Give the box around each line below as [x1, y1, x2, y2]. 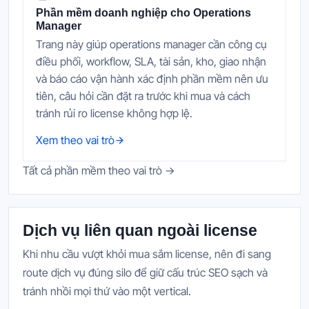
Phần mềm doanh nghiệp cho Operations [36, 7, 251, 19]
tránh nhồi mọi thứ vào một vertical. [23, 284, 191, 299]
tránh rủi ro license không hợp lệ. [36, 106, 192, 121]
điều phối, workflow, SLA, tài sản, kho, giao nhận [36, 54, 266, 69]
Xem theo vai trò [36, 133, 114, 148]
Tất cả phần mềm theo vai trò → [23, 163, 175, 178]
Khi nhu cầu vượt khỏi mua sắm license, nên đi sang [23, 247, 271, 261]
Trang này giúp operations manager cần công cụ [36, 37, 267, 52]
